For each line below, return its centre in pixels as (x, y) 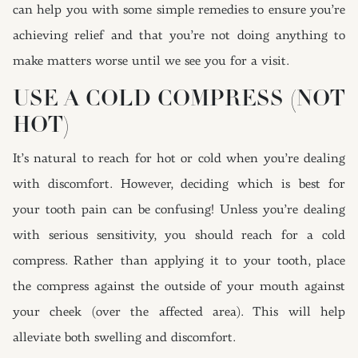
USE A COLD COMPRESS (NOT (179, 100)
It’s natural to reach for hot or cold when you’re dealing (179, 159)
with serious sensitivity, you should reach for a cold (179, 236)
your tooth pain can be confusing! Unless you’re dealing (179, 210)
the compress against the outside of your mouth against (179, 287)
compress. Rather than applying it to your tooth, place (179, 261)
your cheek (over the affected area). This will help (179, 312)
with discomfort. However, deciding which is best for (179, 185)
